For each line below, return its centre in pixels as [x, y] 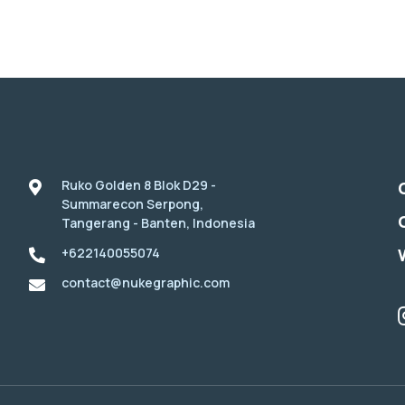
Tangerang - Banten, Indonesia [158, 223]
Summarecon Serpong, [132, 204]
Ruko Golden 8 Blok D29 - [139, 185]
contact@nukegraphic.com [146, 283]
